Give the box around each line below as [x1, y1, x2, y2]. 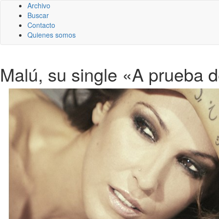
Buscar [27, 10, 49, 20]
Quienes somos [27, 30, 76, 40]
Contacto [27, 20, 55, 30]
